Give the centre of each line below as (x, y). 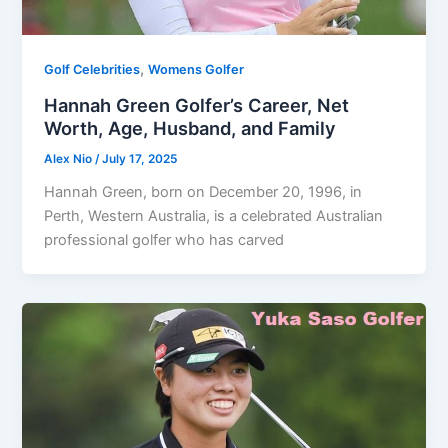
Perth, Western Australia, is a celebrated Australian (214, 215)
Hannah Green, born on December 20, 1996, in (203, 191)
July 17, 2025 (140, 158)
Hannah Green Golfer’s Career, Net (197, 105)
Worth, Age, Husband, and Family (190, 128)
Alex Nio (70, 158)
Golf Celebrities (92, 70)
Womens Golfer (196, 70)
